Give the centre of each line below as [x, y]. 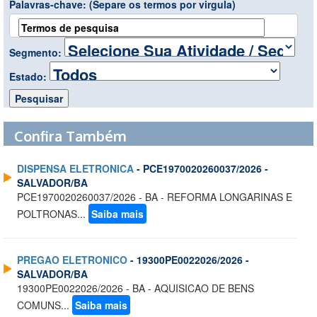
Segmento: [37, 53]
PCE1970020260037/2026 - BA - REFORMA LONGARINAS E [155, 197]
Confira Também [70, 136]
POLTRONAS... [53, 214]
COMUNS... [45, 305]
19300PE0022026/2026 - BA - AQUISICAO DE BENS [136, 288]
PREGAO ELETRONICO [72, 260]
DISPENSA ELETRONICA [75, 169]
